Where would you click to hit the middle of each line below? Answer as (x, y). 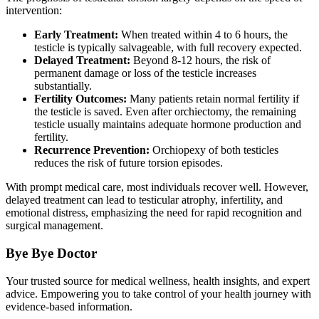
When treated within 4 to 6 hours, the (203, 35)
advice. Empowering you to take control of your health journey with (158, 293)
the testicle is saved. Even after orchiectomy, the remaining (165, 112)
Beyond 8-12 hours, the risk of (200, 61)
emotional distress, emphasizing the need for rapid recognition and (154, 213)
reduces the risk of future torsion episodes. (129, 163)
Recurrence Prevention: (92, 150)
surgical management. (54, 226)
